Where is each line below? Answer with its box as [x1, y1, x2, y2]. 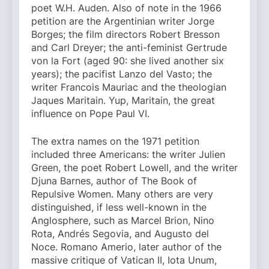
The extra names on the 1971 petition [31, 135, 199, 148]
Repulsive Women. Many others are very [31, 188, 213, 201]
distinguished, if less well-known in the [31, 201, 207, 214]
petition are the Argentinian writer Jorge [31, 15, 214, 28]
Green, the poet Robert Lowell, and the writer [31, 162, 238, 174]
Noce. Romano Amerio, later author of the [31, 241, 222, 253]
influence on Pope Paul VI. [31, 107, 150, 120]
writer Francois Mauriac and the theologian [31, 81, 226, 94]
